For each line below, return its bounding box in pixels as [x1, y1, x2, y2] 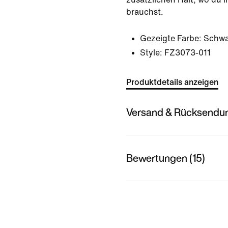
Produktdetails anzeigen [126, 78, 218, 87]
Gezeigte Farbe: [140, 34, 202, 43]
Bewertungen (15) [126, 150, 205, 165]
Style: [140, 48, 162, 57]
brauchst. [126, 8, 163, 16]
